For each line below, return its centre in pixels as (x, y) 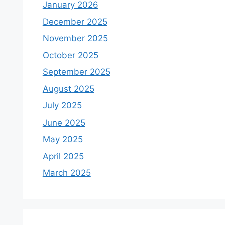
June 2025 (64, 122)
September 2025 (76, 72)
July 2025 (62, 105)
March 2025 (67, 173)
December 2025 (75, 21)
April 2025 (63, 156)
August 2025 (68, 89)
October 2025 (70, 55)
